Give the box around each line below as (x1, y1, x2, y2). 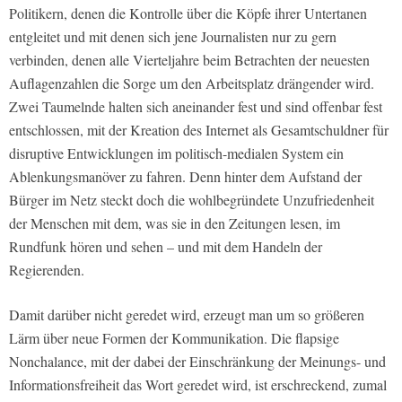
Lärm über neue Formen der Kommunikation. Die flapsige (9, 328, 339, 347)
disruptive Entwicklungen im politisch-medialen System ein (9, 143, 344, 162)
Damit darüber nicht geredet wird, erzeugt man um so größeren (9, 304, 364, 324)
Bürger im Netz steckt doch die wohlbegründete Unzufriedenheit (9, 189, 374, 209)
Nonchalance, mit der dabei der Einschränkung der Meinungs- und (9, 351, 386, 371)
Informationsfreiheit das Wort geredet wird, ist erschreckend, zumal (9, 374, 387, 394)
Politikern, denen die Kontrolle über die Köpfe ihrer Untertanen (9, 3, 367, 22)
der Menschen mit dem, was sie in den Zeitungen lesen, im (9, 213, 340, 232)
